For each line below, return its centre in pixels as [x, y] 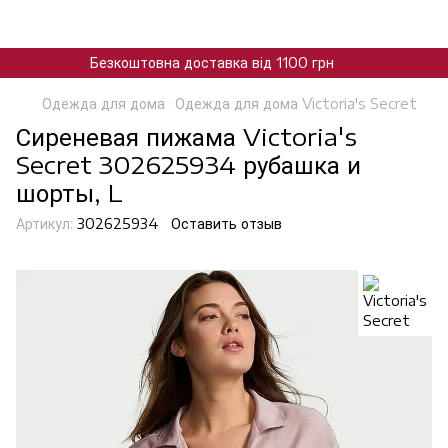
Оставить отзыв [226, 223]
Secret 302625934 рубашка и [188, 164]
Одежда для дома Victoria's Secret [296, 103]
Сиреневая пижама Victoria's [186, 136]
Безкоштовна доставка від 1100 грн [211, 62]
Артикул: [44, 223]
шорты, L [69, 192]
